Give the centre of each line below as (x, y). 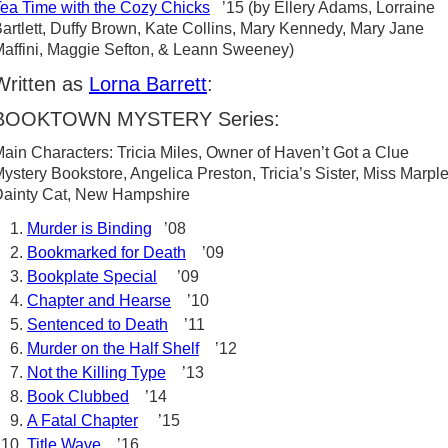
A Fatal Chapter (82, 420)
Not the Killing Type (96, 372)
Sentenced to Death (97, 324)
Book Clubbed (78, 396)
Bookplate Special (92, 276)
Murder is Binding (89, 228)
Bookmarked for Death (106, 252)
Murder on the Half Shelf (113, 348)
